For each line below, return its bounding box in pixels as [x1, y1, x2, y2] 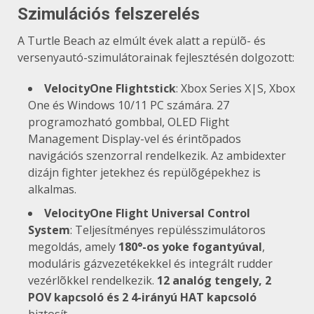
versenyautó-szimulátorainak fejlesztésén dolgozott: [18, 49, 294, 65]
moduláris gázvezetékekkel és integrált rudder [28, 255, 273, 271]
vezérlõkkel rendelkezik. [28, 272, 157, 288]
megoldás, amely [28, 238, 118, 254]
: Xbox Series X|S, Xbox [176, 80, 295, 96]
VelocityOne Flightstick [44, 80, 176, 96]
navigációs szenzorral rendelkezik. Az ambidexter [28, 147, 286, 163]
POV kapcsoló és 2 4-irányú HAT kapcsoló [28, 289, 257, 305]
